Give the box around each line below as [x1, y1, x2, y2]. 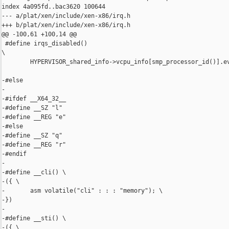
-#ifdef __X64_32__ [2, 95, 66, 103]
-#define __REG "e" [2, 113, 66, 121]
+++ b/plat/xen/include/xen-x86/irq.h [2, 21, 130, 29]
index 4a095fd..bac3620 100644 [2, 3, 105, 11]
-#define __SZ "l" [2, 104, 62, 112]
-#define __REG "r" [2, 141, 66, 149]
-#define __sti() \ [2, 215, 66, 222]
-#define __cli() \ [2, 169, 66, 176]
